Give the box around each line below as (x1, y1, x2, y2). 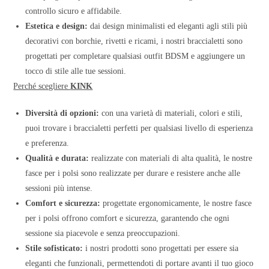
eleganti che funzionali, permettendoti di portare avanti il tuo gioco (25, 258, 254, 268)
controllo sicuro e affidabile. (25, 6, 122, 16)
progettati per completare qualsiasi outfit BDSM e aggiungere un (25, 51, 246, 61)
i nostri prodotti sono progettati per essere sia (83, 243, 239, 253)
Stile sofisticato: (25, 243, 83, 253)
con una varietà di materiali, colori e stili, (99, 108, 243, 118)
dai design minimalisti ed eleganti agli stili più (88, 21, 248, 31)
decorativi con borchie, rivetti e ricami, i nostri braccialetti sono (25, 36, 243, 46)
